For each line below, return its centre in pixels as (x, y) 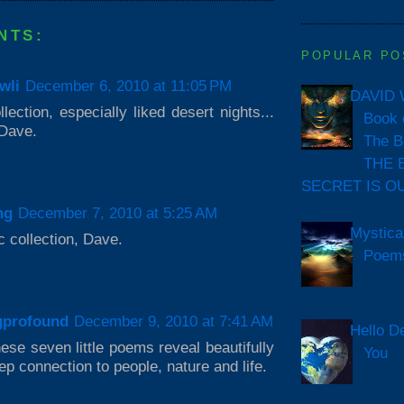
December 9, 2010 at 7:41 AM (174, 321)
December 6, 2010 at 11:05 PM (129, 85)
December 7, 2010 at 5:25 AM (118, 212)
